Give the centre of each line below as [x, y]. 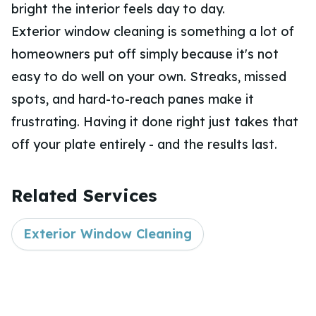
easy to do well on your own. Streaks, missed [149, 77]
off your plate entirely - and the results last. [144, 145]
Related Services [84, 196]
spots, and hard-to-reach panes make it [133, 99]
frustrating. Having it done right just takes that [155, 122]
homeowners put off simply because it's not [145, 54]
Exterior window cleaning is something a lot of [153, 32]
